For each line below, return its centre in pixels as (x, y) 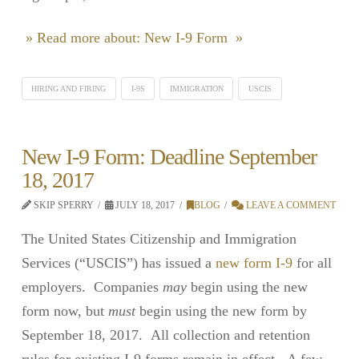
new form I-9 (254, 262)
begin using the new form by (221, 311)
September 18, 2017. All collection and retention (165, 335)
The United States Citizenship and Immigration (159, 238)
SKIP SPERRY (62, 206)
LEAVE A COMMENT (290, 206)
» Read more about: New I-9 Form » (132, 37)
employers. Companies (92, 286)
